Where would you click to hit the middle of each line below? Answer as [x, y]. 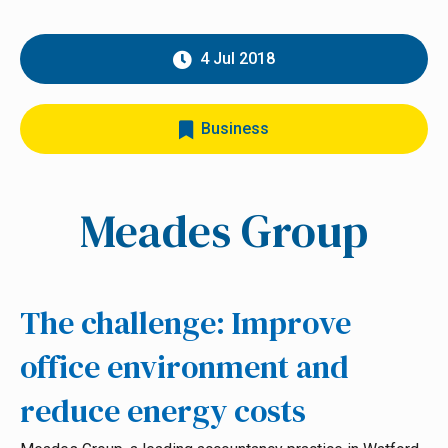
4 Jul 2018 [237, 58]
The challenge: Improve [185, 323]
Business [235, 128]
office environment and [184, 367]
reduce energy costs [163, 411]
